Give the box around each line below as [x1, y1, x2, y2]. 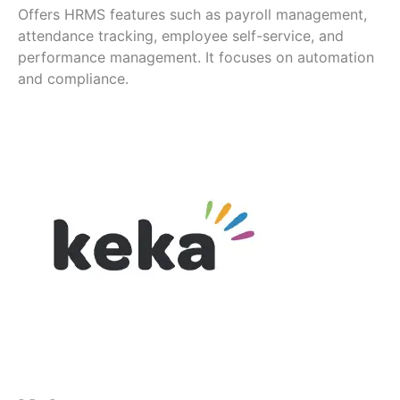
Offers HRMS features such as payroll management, [18, 5, 367, 24]
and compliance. [18, 70, 129, 88]
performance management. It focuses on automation [18, 48, 374, 67]
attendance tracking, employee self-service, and [18, 27, 344, 46]
